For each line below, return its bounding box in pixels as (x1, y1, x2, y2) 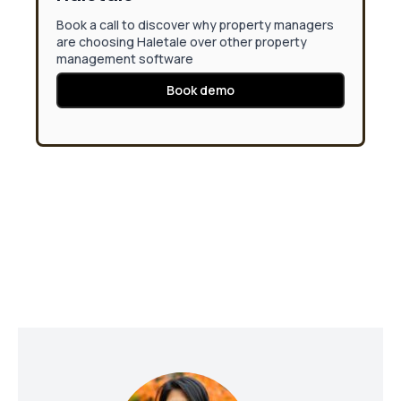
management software (56, 49, 193, 67)
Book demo (166, 81, 235, 98)
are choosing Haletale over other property (56, 32, 307, 50)
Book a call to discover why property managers (56, 15, 334, 33)
